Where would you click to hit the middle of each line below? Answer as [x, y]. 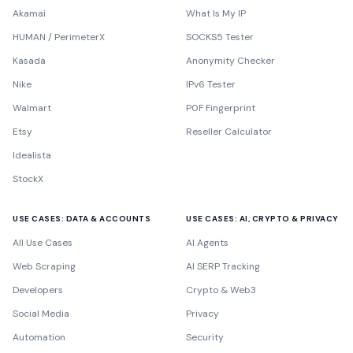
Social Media [41, 314]
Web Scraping [44, 266]
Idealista [32, 155]
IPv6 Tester [211, 84]
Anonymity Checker [230, 61]
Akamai [29, 13]
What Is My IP [216, 13]
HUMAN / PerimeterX [59, 37]
